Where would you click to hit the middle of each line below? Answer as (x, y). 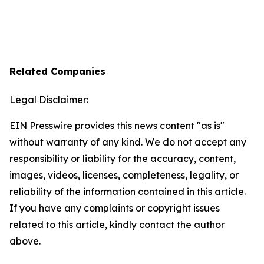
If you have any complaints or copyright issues (115, 208)
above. (25, 241)
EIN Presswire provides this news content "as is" (117, 126)
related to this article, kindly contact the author (117, 225)
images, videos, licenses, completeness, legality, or (124, 175)
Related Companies (57, 71)
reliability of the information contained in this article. (128, 192)
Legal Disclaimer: (49, 100)
